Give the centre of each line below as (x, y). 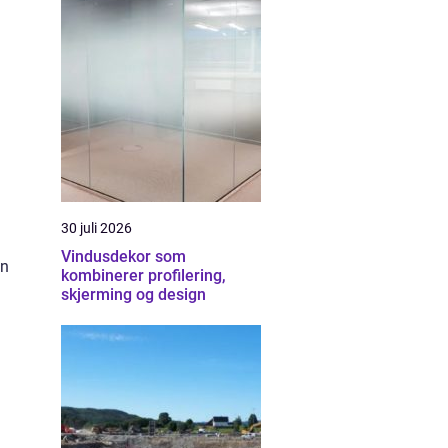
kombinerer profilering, (143, 275)
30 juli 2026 (96, 228)
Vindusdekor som (123, 256)
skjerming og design (133, 294)
